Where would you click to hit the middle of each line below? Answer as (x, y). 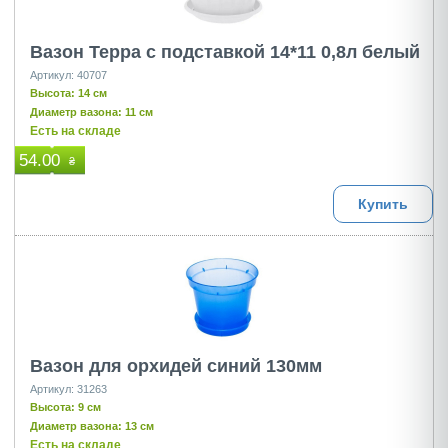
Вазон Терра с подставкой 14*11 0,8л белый (225, 52)
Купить (383, 204)
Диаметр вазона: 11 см (91, 112)
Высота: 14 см (68, 93)
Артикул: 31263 (68, 389)
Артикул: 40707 (68, 75)
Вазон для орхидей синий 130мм (176, 366)
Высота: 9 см (65, 407)
